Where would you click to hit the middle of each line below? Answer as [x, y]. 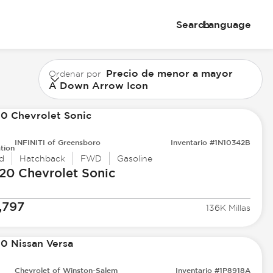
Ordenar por [75, 73]
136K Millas [229, 208]
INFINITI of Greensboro [57, 142]
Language [227, 24]
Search [193, 24]
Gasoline [134, 159]
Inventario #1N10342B [211, 142]
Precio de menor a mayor [170, 73]
